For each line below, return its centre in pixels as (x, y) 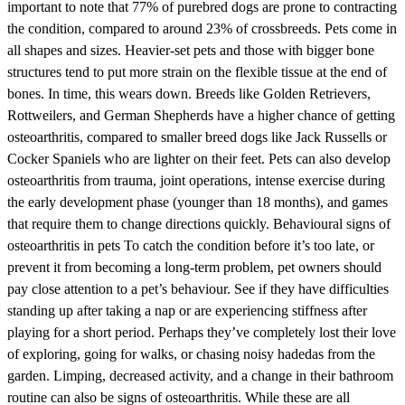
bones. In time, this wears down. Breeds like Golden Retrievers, (189, 94)
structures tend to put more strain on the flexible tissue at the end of (197, 72)
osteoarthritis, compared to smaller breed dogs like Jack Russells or (197, 137)
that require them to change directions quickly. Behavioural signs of (199, 224)
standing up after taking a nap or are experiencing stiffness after (187, 311)
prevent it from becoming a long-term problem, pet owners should (194, 268)
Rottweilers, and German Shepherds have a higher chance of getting (201, 116)
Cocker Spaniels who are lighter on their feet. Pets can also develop (199, 159)
